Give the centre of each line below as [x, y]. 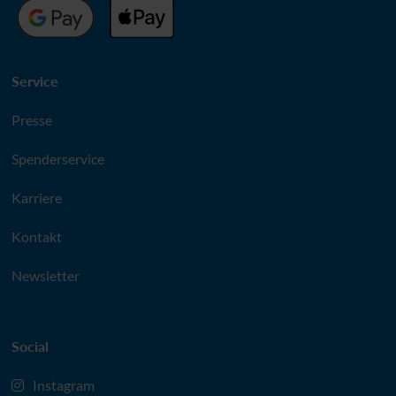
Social [30, 346]
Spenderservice [57, 158]
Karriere [36, 197]
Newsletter [45, 275]
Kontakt [36, 236]
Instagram [63, 385]
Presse [31, 119]
